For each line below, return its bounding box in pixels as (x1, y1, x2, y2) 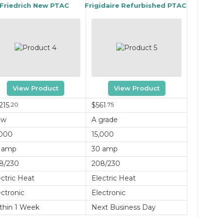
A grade (91, 115, 118, 125)
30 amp (91, 145, 118, 154)
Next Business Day (91, 203, 156, 212)
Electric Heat (91, 174, 136, 183)
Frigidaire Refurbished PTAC (85, 1, 186, 10)
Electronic (91, 188, 126, 198)
